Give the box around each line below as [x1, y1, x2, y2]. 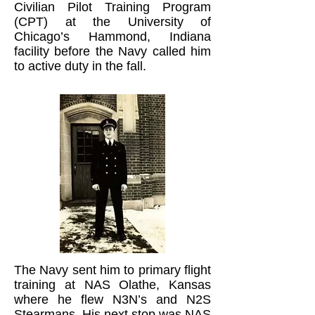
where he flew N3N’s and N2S [14, 292, 211, 307]
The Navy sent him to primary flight [14, 263, 211, 277]
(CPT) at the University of [14, 15, 211, 29]
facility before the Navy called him [14, 44, 211, 58]
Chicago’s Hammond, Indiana [14, 30, 211, 44]
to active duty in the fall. [14, 59, 146, 73]
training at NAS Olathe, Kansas [14, 278, 211, 292]
